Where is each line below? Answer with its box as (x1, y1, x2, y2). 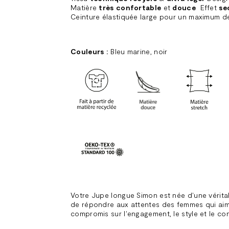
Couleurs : (71, 47, 108, 56)
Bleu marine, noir (108, 47, 168, 56)
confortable (113, 3, 162, 12)
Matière (71, 3, 99, 12)
